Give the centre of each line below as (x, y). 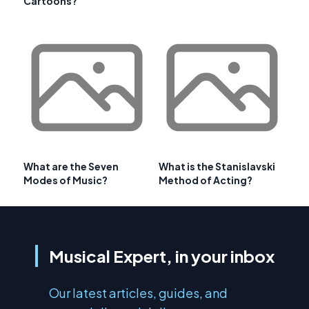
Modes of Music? (66, 180)
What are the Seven (71, 167)
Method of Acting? (206, 180)
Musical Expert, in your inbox (161, 256)
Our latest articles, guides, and (138, 293)
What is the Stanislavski (217, 167)
